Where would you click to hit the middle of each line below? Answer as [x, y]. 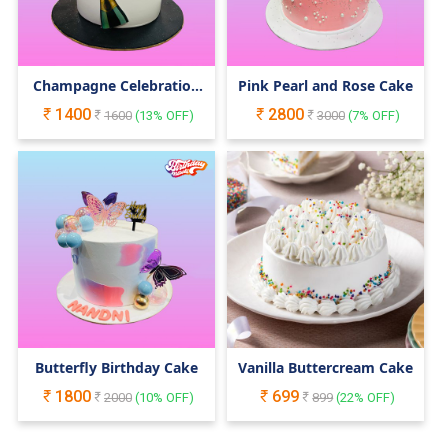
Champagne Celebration [117, 85]
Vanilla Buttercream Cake [326, 368]
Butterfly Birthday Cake [117, 368]
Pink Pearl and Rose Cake [326, 85]
